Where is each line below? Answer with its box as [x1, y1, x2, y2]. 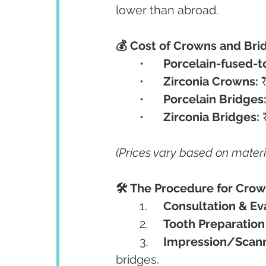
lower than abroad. [116, 3, 218, 17]
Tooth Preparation [163, 217, 265, 231]
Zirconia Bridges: [163, 110, 259, 124]
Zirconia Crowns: [163, 74, 258, 88]
